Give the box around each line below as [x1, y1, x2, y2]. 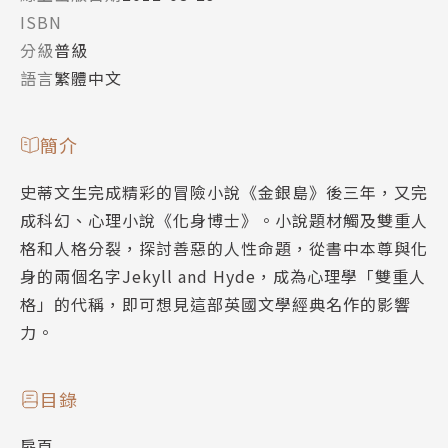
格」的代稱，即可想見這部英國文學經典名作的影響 [20, 292, 411, 317]
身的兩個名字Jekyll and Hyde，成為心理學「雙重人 [20, 264, 426, 289]
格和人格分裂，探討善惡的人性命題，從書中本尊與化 [20, 236, 428, 261]
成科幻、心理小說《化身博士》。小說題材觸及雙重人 [20, 208, 428, 233]
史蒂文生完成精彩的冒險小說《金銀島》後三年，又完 [20, 180, 428, 205]
